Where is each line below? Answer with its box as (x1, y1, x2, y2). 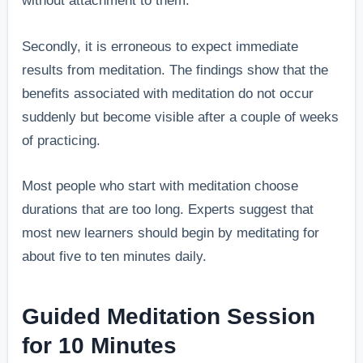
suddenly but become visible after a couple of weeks (22, 109, 340, 125)
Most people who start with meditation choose (22, 177, 299, 194)
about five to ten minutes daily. (22, 248, 207, 264)
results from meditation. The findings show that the (22, 62, 329, 78)
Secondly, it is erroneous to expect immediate (22, 38, 299, 54)
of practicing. (22, 132, 101, 148)
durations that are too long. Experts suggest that (22, 201, 314, 217)
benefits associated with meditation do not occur (22, 85, 314, 101)
